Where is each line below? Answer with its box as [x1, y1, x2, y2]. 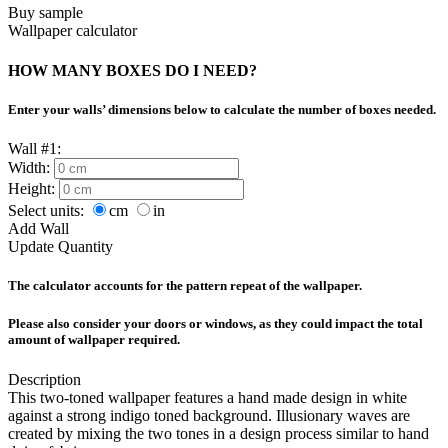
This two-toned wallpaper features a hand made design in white [8, 388, 407, 406]
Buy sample [8, 4, 83, 22]
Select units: [8, 201, 84, 219]
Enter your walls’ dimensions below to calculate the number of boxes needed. [8, 101, 436, 117]
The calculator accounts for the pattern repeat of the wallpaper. [8, 278, 362, 294]
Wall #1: [8, 139, 61, 157]
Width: [8, 158, 50, 176]
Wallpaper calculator [8, 22, 137, 40]
